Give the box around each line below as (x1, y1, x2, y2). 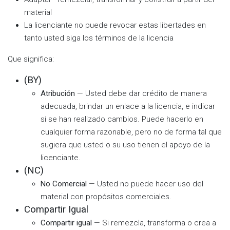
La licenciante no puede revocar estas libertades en (24, 21, 206, 30)
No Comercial (41, 179, 89, 188)
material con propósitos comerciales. (41, 192, 171, 201)
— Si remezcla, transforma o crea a (94, 218, 216, 227)
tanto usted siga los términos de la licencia (24, 33, 174, 43)
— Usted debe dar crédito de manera (75, 89, 207, 98)
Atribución (41, 89, 75, 98)
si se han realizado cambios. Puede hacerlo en (41, 114, 203, 124)
